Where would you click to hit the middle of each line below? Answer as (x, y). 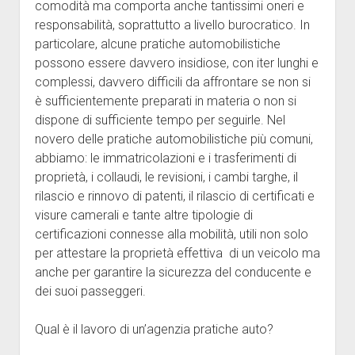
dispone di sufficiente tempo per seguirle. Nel (160, 120)
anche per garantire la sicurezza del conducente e (173, 273)
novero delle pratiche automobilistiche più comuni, (174, 139)
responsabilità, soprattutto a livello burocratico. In (172, 25)
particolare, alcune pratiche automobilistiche (157, 44)
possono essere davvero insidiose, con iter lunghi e (176, 63)
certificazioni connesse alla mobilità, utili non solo (171, 235)
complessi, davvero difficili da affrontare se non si (172, 82)
